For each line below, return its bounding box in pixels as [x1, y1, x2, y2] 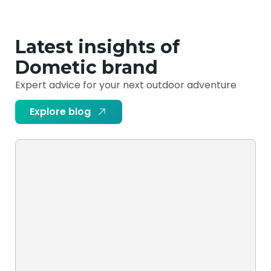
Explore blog [30, 105, 91, 119]
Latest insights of [15, 36, 180, 58]
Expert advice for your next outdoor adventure [15, 78, 237, 92]
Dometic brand [15, 56, 158, 79]
